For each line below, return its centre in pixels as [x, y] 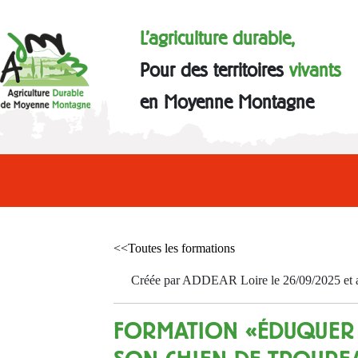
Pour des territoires [215, 70]
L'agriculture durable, [218, 38]
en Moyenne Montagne [227, 102]
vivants [316, 70]
